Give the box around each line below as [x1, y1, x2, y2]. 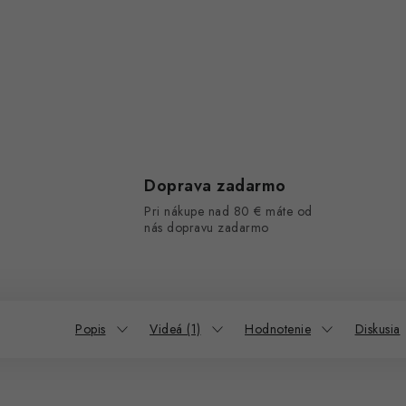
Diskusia [354, 320, 401, 338]
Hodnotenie [245, 320, 311, 338]
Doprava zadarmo [144, 174, 286, 198]
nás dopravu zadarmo [144, 218, 269, 237]
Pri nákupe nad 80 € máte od [144, 202, 313, 220]
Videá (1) [150, 320, 201, 338]
